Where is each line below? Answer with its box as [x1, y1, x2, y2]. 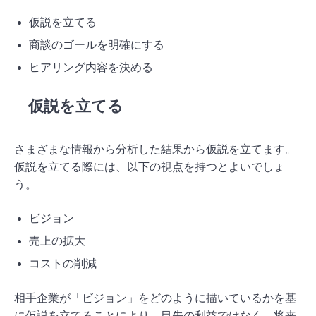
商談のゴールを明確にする [28, 39, 164, 51]
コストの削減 [28, 257, 97, 270]
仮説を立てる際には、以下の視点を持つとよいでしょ [14, 161, 285, 174]
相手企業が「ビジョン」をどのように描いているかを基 [14, 292, 296, 305]
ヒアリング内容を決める [28, 61, 153, 74]
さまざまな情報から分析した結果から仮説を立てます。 [14, 143, 296, 156]
